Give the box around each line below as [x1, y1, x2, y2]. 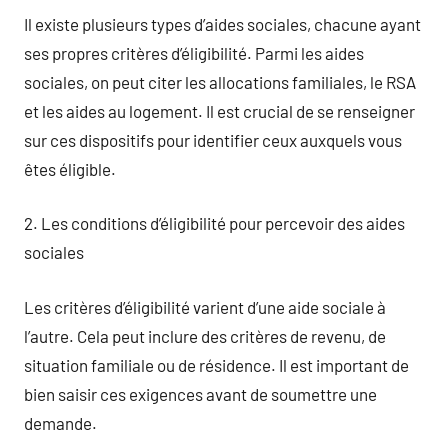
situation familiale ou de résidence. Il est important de [24, 354, 409, 375]
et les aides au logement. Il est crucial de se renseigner [24, 100, 415, 121]
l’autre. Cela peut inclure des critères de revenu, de [24, 325, 386, 346]
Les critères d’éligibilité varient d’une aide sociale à [24, 296, 386, 317]
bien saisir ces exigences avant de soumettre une [24, 383, 377, 404]
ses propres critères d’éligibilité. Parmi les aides [24, 42, 364, 63]
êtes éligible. [24, 158, 116, 179]
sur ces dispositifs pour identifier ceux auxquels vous [24, 129, 402, 150]
